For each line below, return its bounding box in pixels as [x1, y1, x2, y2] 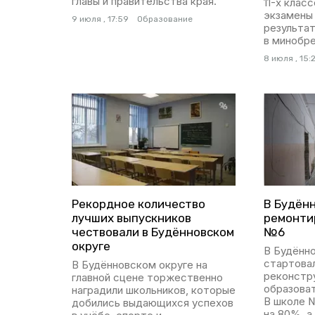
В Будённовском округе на [72, 258, 207, 272]
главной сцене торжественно [72, 271, 223, 285]
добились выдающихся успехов [72, 296, 233, 310]
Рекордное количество [72, 197, 205, 212]
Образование [137, 14, 193, 25]
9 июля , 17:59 [72, 14, 129, 25]
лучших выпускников [72, 211, 191, 226]
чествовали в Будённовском [72, 225, 234, 240]
